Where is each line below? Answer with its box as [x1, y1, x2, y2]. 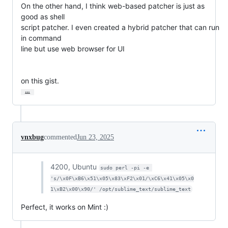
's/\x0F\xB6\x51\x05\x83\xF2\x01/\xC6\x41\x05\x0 [50, 176, 194, 182]
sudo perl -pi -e [100, 165, 153, 171]
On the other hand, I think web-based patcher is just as [21, 2, 205, 11]
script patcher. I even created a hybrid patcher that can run [21, 23, 219, 32]
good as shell [21, 12, 65, 21]
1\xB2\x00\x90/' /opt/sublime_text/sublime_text [50, 186, 191, 192]
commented [44, 133, 77, 141]
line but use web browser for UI [21, 44, 125, 53]
